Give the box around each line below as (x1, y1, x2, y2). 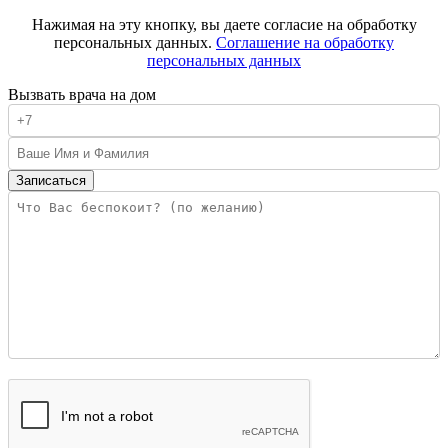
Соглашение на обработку (216, 33, 394, 51)
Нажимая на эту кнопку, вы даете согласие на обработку (31, 15, 417, 33)
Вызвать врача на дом (8, 85, 156, 103)
